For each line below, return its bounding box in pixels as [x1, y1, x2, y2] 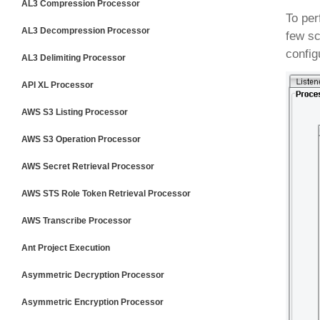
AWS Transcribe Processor [21, 216, 131, 226]
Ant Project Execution [21, 243, 110, 253]
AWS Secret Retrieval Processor [21, 161, 154, 171]
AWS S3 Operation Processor [21, 134, 141, 144]
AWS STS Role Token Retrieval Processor [21, 189, 191, 199]
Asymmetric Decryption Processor [21, 270, 164, 280]
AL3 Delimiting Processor [21, 53, 126, 63]
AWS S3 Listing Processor [21, 107, 128, 117]
